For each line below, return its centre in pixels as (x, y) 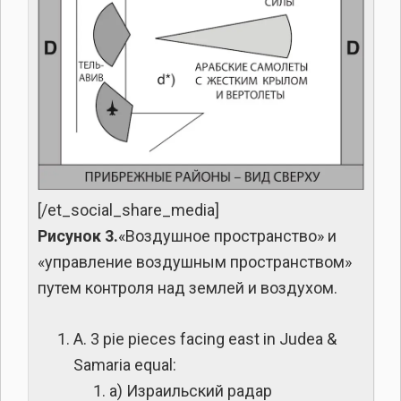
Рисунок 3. (78, 235)
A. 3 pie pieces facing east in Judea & (205, 338)
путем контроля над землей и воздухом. (188, 287)
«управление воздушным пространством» (195, 261)
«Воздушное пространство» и (227, 235)
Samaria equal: (125, 364)
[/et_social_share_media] (128, 209)
